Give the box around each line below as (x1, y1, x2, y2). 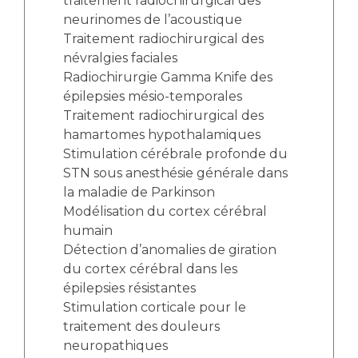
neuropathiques (63, 338, 168, 354)
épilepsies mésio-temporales (63, 89, 242, 105)
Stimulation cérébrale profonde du (63, 146, 288, 162)
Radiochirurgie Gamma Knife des (63, 70, 272, 86)
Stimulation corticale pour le (63, 300, 246, 316)
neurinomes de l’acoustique (63, 12, 242, 28)
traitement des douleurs (63, 319, 220, 335)
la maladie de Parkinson (63, 185, 215, 201)
